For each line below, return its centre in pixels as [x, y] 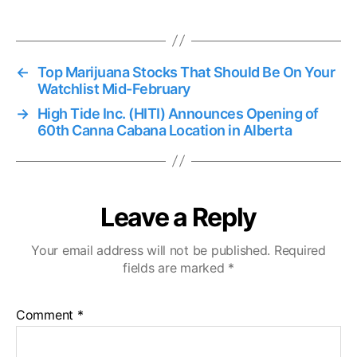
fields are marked [176, 267]
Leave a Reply [178, 217]
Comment [47, 314]
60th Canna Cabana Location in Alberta [165, 130]
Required [300, 250]
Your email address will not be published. [151, 250]
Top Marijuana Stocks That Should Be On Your [186, 72]
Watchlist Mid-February [114, 88]
